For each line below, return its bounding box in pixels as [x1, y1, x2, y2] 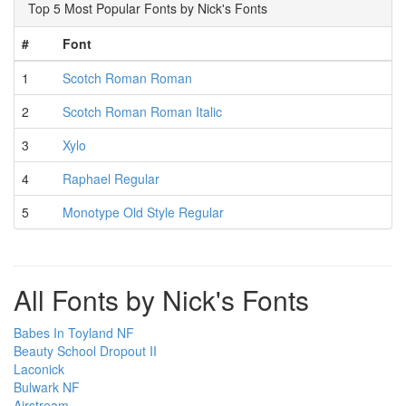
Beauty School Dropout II [14, 342, 157, 361]
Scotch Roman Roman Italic [63, 102, 222, 121]
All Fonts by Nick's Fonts [14, 280, 309, 320]
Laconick [14, 360, 64, 379]
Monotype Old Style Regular [63, 203, 224, 222]
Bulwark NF [14, 378, 80, 397]
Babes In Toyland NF [14, 324, 134, 343]
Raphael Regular [63, 169, 159, 188]
